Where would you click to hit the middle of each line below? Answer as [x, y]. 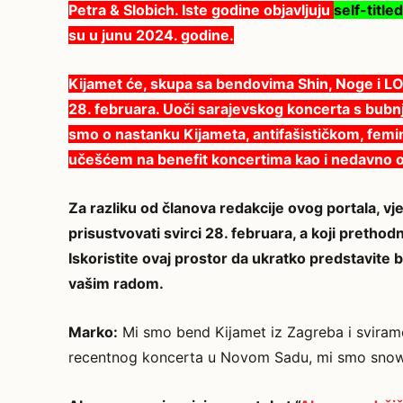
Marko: [93, 332]
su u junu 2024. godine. [151, 35]
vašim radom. [116, 283]
